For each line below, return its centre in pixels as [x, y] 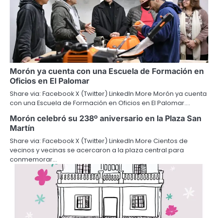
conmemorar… [33, 160]
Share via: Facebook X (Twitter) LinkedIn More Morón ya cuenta [108, 94]
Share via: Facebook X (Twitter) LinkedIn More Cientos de [99, 141]
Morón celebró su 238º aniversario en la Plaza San [106, 118]
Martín [22, 128]
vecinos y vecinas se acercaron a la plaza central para [97, 150]
